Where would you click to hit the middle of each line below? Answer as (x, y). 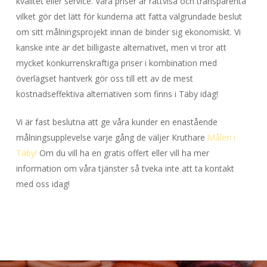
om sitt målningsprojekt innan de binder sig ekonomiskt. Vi (128, 32)
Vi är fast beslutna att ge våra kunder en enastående (117, 122)
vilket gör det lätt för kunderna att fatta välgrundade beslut (129, 16)
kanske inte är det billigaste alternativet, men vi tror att (121, 47)
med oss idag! (43, 184)
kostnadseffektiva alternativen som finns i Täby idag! (117, 94)
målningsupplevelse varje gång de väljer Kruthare (111, 137)
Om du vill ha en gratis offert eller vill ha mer (123, 153)
